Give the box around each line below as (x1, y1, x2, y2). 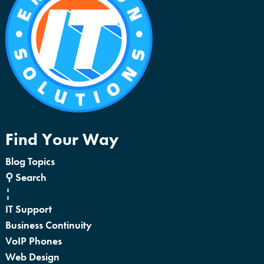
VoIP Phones (5, 234, 62, 248)
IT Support (5, 202, 52, 216)
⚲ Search (5, 170, 47, 184)
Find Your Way (5, 129, 118, 150)
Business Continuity (5, 218, 92, 232)
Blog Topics (5, 154, 55, 169)
